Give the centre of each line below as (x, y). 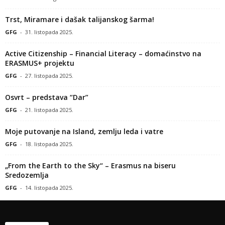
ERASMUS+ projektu (40, 63)
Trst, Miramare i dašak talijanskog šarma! (80, 19)
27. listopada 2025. (49, 75)
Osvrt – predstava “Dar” (47, 97)
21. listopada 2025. (49, 109)
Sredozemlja (27, 175)
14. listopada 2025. (49, 187)
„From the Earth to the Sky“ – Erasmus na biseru (90, 165)
